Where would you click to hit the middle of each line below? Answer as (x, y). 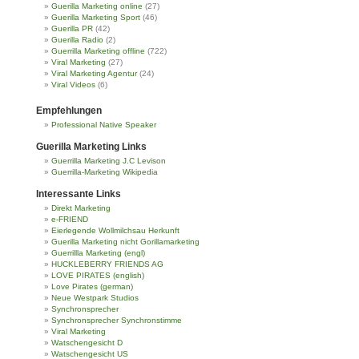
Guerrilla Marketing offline (98, 50)
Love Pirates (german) (92, 286)
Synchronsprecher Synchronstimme (117, 320)
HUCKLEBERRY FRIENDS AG (107, 264)
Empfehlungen (69, 110)
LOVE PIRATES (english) (98, 275)
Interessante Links (79, 194)
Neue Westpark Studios (95, 297)
